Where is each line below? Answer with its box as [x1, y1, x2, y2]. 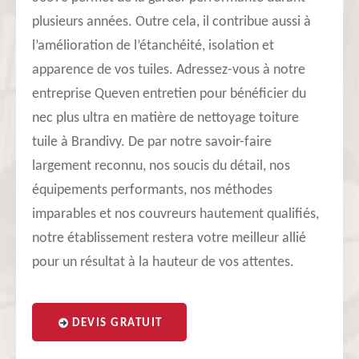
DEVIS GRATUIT [72, 317, 163, 329]
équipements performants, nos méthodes [32, 183, 272, 198]
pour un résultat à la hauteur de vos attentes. [32, 255, 294, 270]
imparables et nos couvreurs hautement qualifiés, [32, 207, 319, 222]
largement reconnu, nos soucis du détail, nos [32, 159, 290, 174]
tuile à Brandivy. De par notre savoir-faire [32, 135, 272, 150]
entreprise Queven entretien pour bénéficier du [32, 87, 306, 102]
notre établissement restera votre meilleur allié [32, 231, 306, 246]
